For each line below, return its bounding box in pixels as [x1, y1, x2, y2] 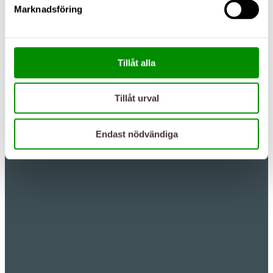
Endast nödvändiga [95, 129, 178, 139]
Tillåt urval [114, 93, 159, 104]
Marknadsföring [14, 4, 83, 14]
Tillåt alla [118, 57, 155, 68]
